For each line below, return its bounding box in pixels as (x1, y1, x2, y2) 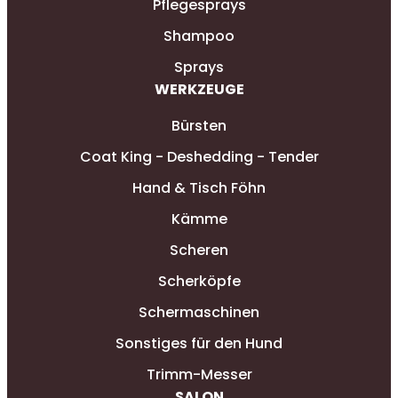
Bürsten (171, 115, 227, 136)
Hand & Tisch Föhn (132, 177, 266, 198)
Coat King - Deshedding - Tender (79, 146, 319, 167)
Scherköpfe (157, 270, 241, 291)
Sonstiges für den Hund (115, 332, 283, 354)
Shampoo (163, 25, 235, 46)
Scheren (170, 239, 228, 260)
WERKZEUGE (154, 79, 244, 100)
